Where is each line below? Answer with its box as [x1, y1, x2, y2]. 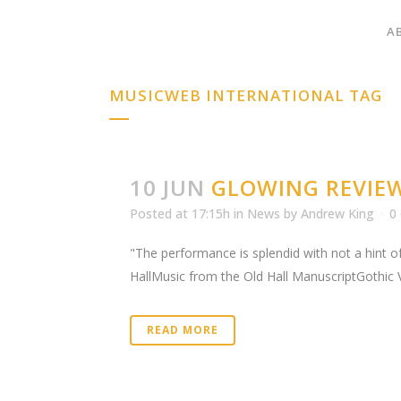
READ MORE [147, 322, 218, 337]
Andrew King [301, 205, 374, 222]
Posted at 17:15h [130, 205, 230, 222]
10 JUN [130, 173, 205, 202]
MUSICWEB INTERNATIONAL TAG [109, 85, 382, 106]
